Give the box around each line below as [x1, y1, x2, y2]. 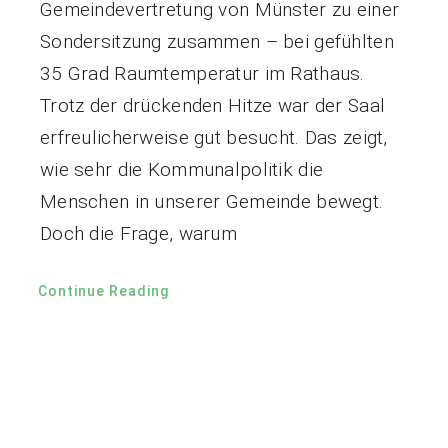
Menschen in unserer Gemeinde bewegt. [39, 190, 384, 214]
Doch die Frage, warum [39, 222, 237, 246]
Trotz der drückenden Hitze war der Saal [39, 94, 386, 118]
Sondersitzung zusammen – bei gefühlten [39, 30, 394, 54]
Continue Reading [37, 283, 169, 300]
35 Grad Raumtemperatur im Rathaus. [39, 62, 365, 86]
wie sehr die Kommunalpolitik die [39, 158, 324, 182]
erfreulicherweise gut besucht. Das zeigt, [39, 126, 388, 150]
